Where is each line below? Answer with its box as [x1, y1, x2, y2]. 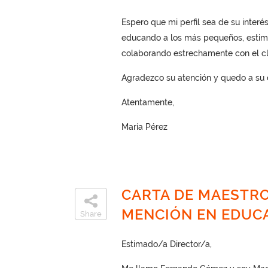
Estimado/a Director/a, [121, 239, 212, 249]
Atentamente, [121, 98, 174, 107]
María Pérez [121, 122, 167, 132]
